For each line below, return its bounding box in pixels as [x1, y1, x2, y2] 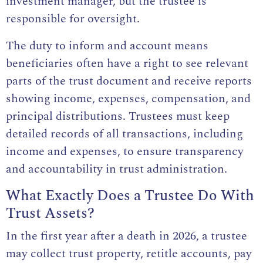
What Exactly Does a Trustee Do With [6, 184, 254, 207]
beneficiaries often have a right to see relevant [6, 54, 248, 72]
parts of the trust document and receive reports [6, 72, 252, 90]
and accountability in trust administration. [6, 160, 227, 178]
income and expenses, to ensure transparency [6, 142, 244, 160]
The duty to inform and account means [6, 36, 208, 55]
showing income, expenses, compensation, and [6, 89, 251, 107]
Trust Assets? [6, 202, 95, 225]
